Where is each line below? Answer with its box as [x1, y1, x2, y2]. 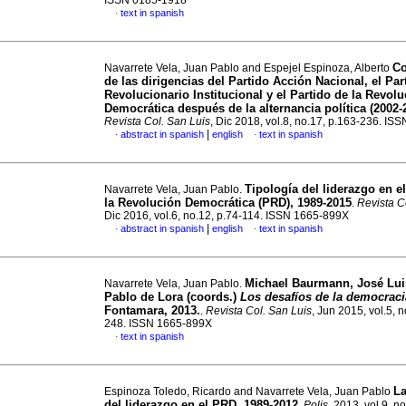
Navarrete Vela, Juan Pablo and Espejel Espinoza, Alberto [104, 62, 392, 74]
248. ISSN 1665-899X [104, 317, 212, 330]
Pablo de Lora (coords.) [104, 290, 240, 304]
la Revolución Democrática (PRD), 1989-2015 [104, 196, 352, 209]
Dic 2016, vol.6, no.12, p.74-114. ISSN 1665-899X [104, 209, 349, 222]
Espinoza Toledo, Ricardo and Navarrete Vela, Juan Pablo [104, 385, 393, 398]
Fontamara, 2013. [104, 304, 200, 317]
